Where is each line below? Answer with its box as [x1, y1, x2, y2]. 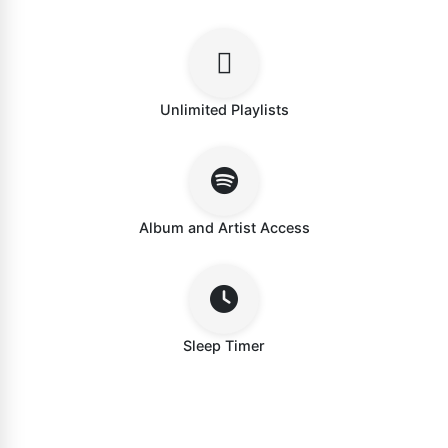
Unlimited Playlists [159, 101, 289, 119]
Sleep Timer [183, 337, 265, 355]
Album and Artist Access [138, 219, 310, 237]
